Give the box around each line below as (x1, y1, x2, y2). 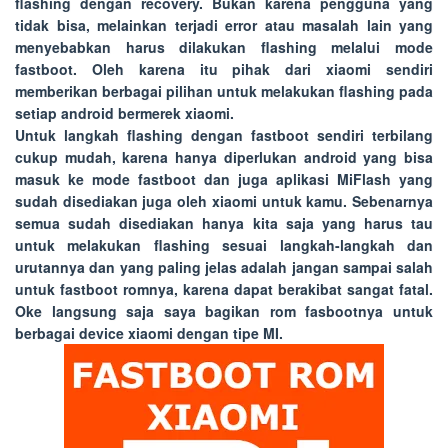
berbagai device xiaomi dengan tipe (15, 323, 263, 343)
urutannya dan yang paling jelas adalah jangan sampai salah (15, 257, 433, 277)
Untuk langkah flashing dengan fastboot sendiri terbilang (15, 125, 433, 145)
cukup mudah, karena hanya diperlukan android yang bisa (15, 147, 433, 167)
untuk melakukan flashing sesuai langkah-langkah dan (15, 235, 433, 255)
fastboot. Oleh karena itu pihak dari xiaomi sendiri (15, 59, 433, 79)
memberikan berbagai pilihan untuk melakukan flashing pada (15, 81, 433, 101)
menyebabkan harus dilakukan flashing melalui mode (15, 37, 433, 57)
